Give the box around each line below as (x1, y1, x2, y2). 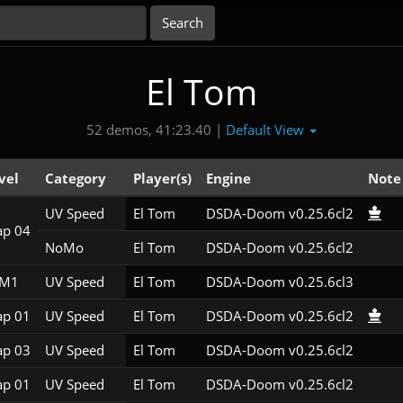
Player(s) (132, 169, 192, 188)
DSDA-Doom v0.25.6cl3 (205, 273, 354, 291)
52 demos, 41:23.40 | (86, 121, 222, 139)
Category (44, 169, 106, 188)
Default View (226, 120, 308, 139)
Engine (205, 169, 251, 188)
